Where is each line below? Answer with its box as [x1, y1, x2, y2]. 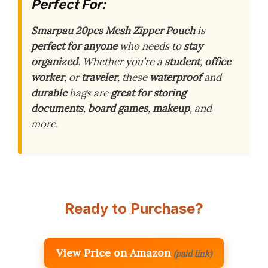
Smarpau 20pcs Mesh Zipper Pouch [31, 23, 195, 37]
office [205, 54, 231, 68]
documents [31, 101, 83, 115]
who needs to [117, 39, 184, 53]
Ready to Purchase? [65, 199, 203, 217]
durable [31, 86, 67, 99]
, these [117, 70, 150, 84]
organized [31, 54, 78, 68]
